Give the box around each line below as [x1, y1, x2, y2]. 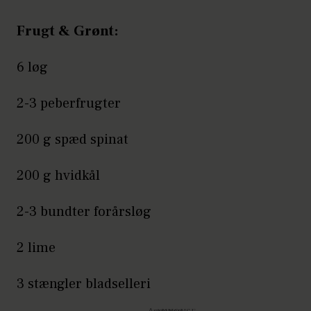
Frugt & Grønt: [17, 21, 119, 40]
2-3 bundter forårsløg [17, 202, 151, 221]
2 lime [17, 238, 56, 257]
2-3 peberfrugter [17, 94, 121, 112]
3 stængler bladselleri [17, 274, 151, 293]
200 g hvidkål [17, 166, 100, 185]
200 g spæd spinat [17, 130, 128, 149]
